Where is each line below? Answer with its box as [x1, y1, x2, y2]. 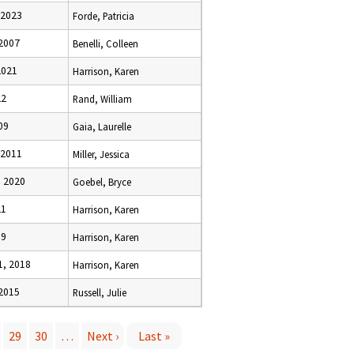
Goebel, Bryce [73, 175, 131, 188]
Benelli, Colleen [73, 37, 138, 50]
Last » [138, 328, 170, 344]
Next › [87, 328, 119, 344]
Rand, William [73, 92, 132, 105]
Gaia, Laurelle [73, 120, 131, 133]
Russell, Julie [73, 286, 126, 299]
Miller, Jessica [73, 148, 130, 160]
